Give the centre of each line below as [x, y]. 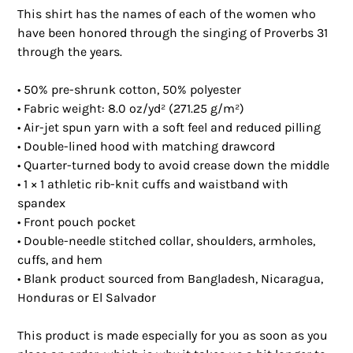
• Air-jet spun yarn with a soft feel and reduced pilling [169, 128]
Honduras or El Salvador [87, 298]
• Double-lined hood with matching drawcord [147, 147]
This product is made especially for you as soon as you [173, 336]
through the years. [70, 52]
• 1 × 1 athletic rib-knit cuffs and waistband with [153, 184]
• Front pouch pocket [77, 222]
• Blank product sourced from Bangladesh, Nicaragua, [171, 279]
